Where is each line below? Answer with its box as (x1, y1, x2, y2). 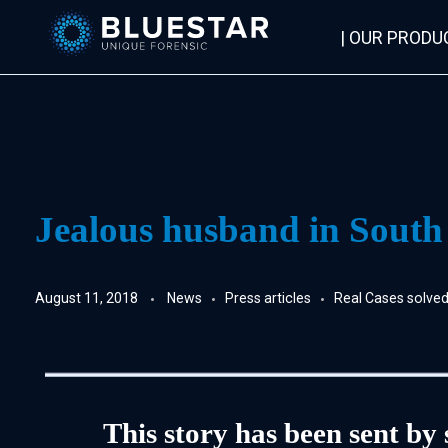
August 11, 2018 (35, 289, 138, 306)
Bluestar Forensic (62, 57, 87, 85)
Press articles (225, 289, 311, 306)
